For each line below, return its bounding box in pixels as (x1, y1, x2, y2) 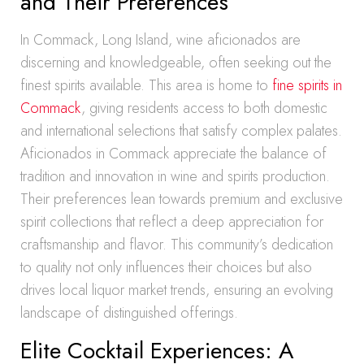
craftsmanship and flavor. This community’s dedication (20, 234, 333, 255)
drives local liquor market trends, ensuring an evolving (20, 279, 333, 301)
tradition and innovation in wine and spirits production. (20, 166, 330, 187)
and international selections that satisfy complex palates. (20, 120, 342, 141)
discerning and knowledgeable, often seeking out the (20, 52, 331, 73)
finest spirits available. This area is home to (20, 75, 272, 96)
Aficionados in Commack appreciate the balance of (20, 143, 327, 164)
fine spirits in (272, 75, 342, 96)
